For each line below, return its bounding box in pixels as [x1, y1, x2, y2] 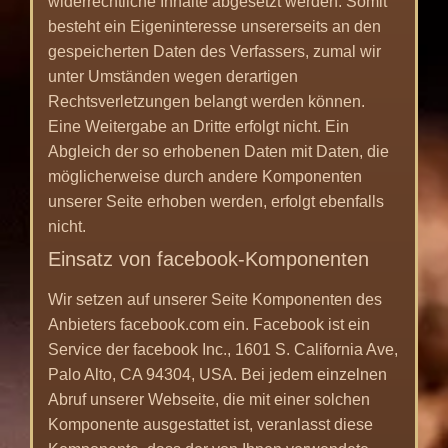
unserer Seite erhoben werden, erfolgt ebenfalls [48, 192, 384, 210]
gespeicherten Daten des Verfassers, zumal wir [48, 42, 381, 60]
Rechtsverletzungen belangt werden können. [48, 92, 365, 110]
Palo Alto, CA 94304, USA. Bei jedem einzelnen [48, 365, 387, 383]
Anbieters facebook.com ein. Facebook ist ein [48, 315, 370, 333]
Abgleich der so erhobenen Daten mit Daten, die [48, 142, 389, 160]
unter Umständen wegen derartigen [48, 67, 298, 85]
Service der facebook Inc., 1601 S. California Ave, [48, 340, 398, 358]
